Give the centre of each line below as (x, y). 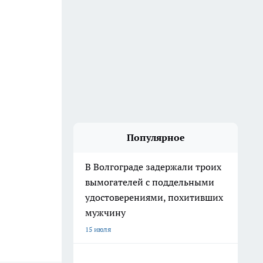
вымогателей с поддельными (150, 182)
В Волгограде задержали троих (153, 167)
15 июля (98, 229)
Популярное (156, 137)
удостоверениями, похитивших (154, 197)
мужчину (107, 213)
